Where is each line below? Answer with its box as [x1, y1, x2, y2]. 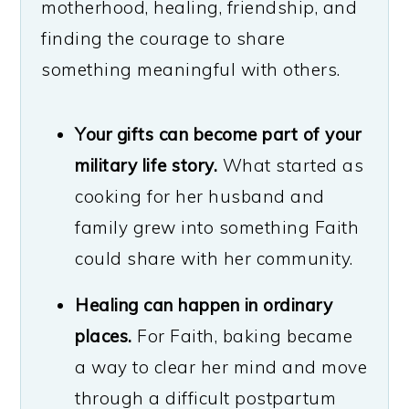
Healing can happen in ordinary [75, 294, 333, 317]
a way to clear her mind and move [75, 356, 368, 379]
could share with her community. [75, 247, 353, 270]
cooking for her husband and [75, 185, 325, 208]
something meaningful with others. [41, 58, 341, 81]
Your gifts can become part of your [75, 123, 362, 146]
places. [75, 325, 132, 348]
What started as [217, 154, 364, 177]
